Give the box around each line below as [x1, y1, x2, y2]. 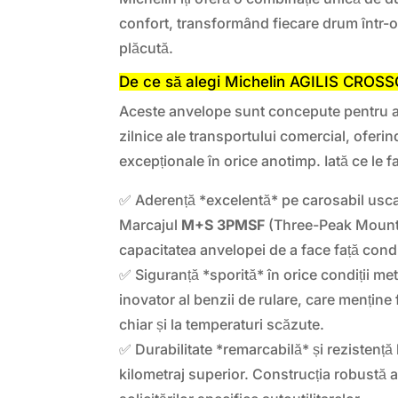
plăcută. [119, 38, 174, 57]
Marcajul [119, 215, 182, 234]
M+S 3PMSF [181, 215, 266, 234]
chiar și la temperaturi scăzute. [119, 314, 325, 333]
